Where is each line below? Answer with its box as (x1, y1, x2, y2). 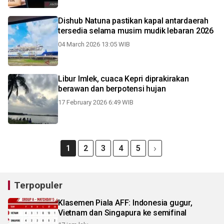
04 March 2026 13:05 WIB (58, 40, 130, 48)
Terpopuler (14, 179, 62, 191)
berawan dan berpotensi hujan (58, 84, 166, 93)
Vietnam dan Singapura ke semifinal (58, 208, 187, 217)
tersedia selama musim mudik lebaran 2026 (58, 26, 213, 35)
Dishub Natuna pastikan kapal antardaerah (58, 16, 208, 25)
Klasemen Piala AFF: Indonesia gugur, (58, 198, 192, 207)
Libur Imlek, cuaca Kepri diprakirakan (58, 74, 189, 83)
